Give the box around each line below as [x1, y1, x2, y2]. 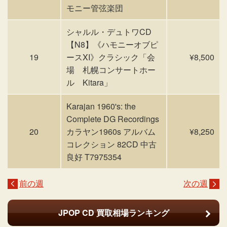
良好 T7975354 [66, 151, 122, 163]
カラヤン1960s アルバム [66, 126, 156, 137]
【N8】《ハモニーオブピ [66, 39, 158, 50]
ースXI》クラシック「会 [66, 51, 155, 63]
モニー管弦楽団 [66, 2, 123, 14]
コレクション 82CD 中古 [66, 138, 157, 150]
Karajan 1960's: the [66, 100, 136, 112]
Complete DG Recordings [66, 113, 159, 125]
